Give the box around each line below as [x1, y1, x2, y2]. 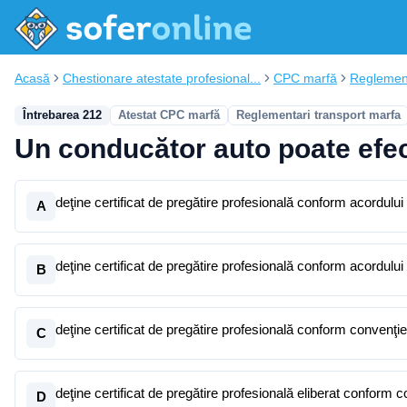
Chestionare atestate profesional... [63, 71, 261, 85]
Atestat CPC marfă [118, 108, 220, 122]
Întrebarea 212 [23, 108, 102, 122]
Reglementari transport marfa [236, 108, 401, 122]
